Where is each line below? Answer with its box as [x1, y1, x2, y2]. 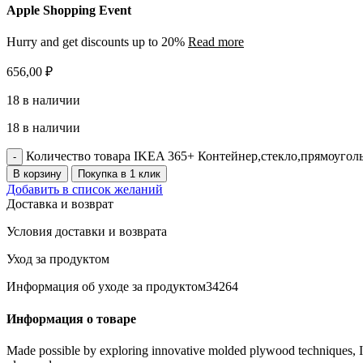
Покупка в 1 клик [78, 168, 160, 181]
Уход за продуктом [6, 252, 109, 267]
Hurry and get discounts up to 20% [6, 35, 188, 49]
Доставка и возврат [6, 197, 113, 211]
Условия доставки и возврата [6, 224, 167, 239]
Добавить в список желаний [6, 182, 163, 197]
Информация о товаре [6, 311, 136, 326]
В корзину [13, 168, 62, 181]
